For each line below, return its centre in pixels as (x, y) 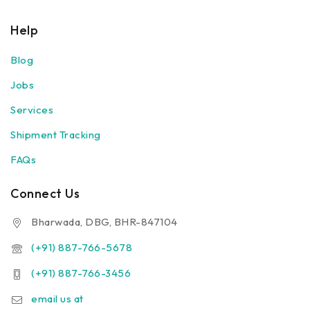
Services (32, 110)
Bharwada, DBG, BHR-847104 (104, 222)
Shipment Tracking (56, 135)
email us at (57, 299)
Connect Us (45, 193)
